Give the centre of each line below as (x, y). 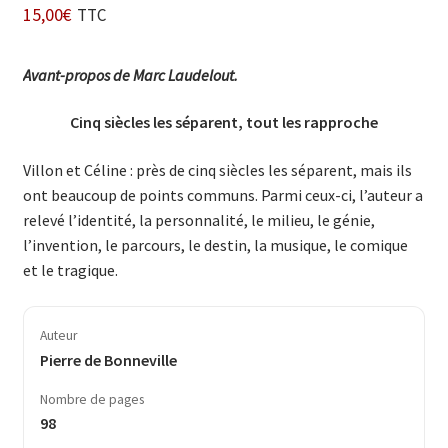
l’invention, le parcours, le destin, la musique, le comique (215, 245)
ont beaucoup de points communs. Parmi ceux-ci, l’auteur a (222, 195)
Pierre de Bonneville (108, 359)
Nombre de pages (91, 399)
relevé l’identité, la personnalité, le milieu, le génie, (198, 220)
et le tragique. (70, 270)
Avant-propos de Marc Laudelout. (130, 74)
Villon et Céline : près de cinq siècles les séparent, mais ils (217, 170)
